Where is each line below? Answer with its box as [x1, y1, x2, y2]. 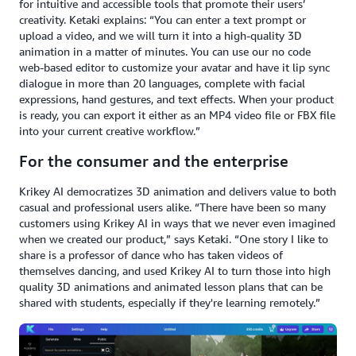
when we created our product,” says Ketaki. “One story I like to [19, 232, 328, 246]
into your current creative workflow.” [19, 124, 200, 138]
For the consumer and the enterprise [19, 152, 288, 171]
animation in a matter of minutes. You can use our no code [19, 44, 311, 59]
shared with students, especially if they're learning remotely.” [19, 296, 320, 310]
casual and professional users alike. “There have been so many [19, 200, 326, 215]
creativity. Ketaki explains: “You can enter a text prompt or [19, 13, 306, 27]
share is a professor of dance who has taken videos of [19, 248, 283, 262]
